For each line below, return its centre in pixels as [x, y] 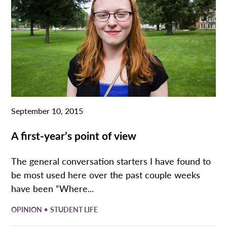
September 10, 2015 [47, 110]
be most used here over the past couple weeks [106, 174]
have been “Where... [53, 188]
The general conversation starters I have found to [111, 161]
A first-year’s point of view [74, 135]
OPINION [28, 209]
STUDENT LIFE [74, 209]
